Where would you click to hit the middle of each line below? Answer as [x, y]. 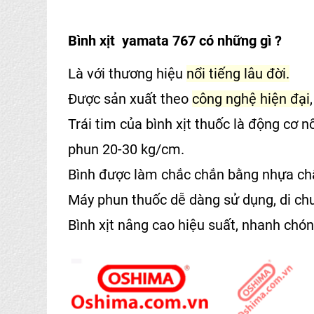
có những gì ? [239, 40]
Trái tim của [107, 124]
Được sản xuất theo [130, 98]
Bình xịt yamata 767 [132, 40]
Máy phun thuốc [117, 199]
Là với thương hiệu [127, 73]
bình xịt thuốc [188, 124]
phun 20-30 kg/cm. [126, 149]
